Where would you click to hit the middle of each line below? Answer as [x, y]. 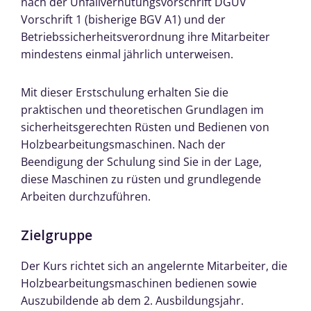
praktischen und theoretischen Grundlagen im [142, 109]
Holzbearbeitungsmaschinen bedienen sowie [139, 284]
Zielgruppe [57, 235]
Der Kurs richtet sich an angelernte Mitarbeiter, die [154, 266]
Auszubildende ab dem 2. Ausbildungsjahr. [132, 301]
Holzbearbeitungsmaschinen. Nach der [123, 144]
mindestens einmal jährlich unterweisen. [127, 54]
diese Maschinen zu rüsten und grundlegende [141, 179]
